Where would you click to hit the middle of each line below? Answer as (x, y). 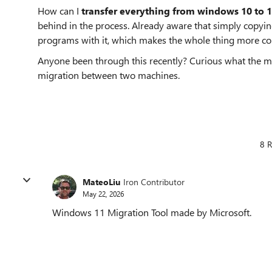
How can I (59, 11)
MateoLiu (101, 182)
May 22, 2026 (103, 193)
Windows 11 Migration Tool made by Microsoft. (152, 212)
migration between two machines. (109, 75)
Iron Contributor (154, 182)
